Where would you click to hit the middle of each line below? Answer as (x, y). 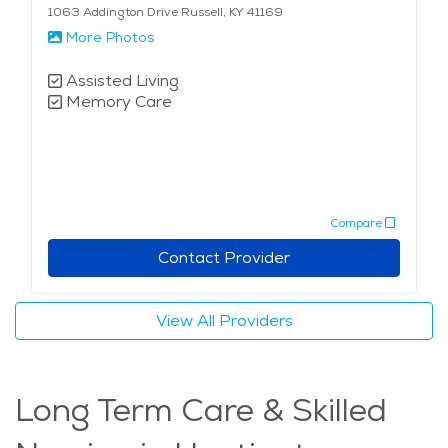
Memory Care (119, 102)
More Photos (110, 37)
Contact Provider (224, 258)
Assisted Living (122, 81)
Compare (356, 222)
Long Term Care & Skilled (201, 410)
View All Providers (224, 321)
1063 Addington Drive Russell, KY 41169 (165, 12)
